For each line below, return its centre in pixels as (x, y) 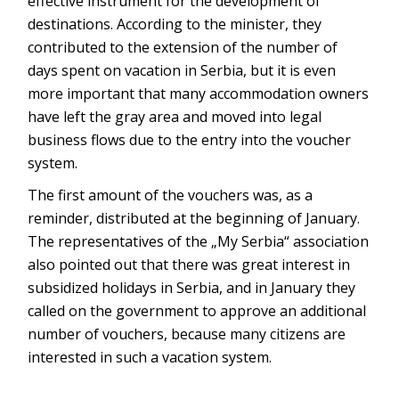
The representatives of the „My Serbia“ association (199, 241)
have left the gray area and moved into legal (175, 116)
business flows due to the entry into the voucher (190, 139)
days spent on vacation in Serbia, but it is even (182, 70)
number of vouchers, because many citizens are (187, 334)
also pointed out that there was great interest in (189, 264)
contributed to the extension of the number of (183, 47)
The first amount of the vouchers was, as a (171, 195)
